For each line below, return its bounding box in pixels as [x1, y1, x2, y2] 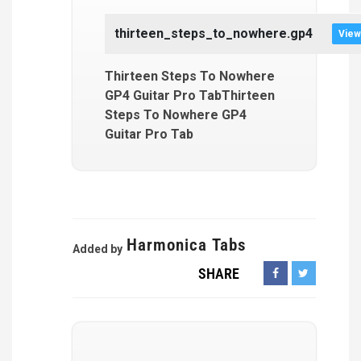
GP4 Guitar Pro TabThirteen [105, 88, 275, 103]
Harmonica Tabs [127, 235, 247, 255]
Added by [73, 243, 122, 255]
